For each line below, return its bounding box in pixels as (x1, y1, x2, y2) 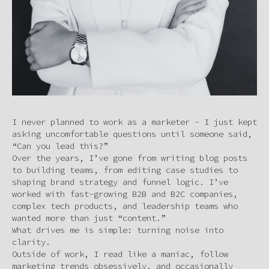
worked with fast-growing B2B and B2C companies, (12, 188, 238, 199)
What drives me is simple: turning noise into (12, 224, 223, 235)
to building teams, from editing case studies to (12, 164, 238, 175)
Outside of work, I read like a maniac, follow (12, 248, 228, 259)
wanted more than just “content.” (12, 212, 166, 223)
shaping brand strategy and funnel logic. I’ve (12, 176, 228, 187)
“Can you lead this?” (12, 140, 108, 151)
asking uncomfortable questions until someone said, (12, 128, 252, 139)
